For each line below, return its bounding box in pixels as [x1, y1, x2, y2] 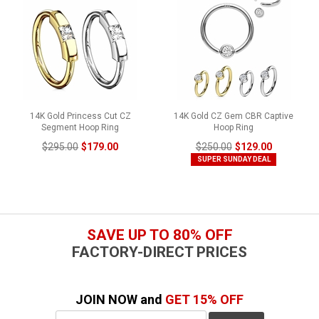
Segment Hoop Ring [41, 122, 120, 132]
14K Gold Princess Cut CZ [29, 110, 131, 121]
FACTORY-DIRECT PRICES [72, 244, 247, 261]
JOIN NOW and [75, 291, 165, 307]
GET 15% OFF [165, 291, 244, 307]
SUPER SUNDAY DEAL [197, 155, 271, 163]
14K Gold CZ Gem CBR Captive [174, 110, 294, 121]
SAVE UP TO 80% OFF [86, 226, 233, 244]
